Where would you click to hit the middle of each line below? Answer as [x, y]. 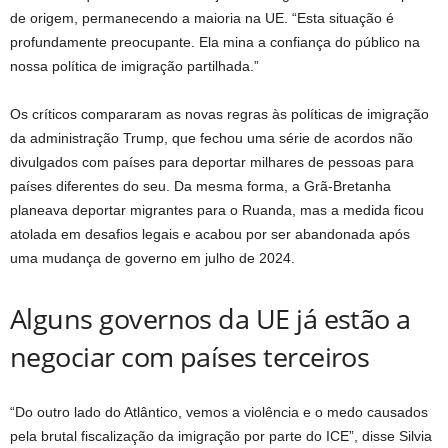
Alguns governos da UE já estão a [210, 318]
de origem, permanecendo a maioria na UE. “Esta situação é [202, 18]
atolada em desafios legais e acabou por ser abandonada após [210, 234]
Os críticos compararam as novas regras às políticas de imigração [219, 114]
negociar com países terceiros [190, 356]
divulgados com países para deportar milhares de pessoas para [212, 162]
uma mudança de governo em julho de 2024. [152, 258]
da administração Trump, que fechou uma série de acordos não [211, 138]
